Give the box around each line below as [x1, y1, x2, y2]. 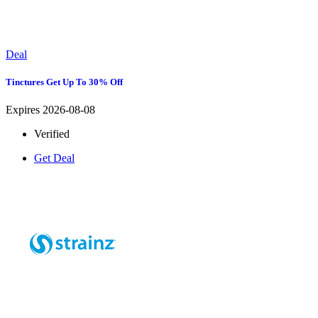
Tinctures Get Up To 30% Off [6, 77, 123, 88]
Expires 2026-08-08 [6, 104, 95, 116]
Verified [34, 128, 70, 141]
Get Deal [34, 152, 75, 165]
